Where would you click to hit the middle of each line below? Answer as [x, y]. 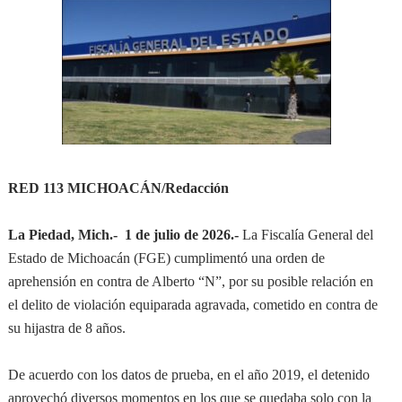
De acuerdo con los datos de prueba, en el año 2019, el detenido [188, 375]
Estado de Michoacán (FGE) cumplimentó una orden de [166, 258]
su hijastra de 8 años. [66, 328]
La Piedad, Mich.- [64, 235]
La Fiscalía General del [306, 235]
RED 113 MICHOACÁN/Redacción [118, 188]
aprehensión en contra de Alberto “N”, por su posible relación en [190, 281]
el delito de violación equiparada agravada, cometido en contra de [192, 305]
